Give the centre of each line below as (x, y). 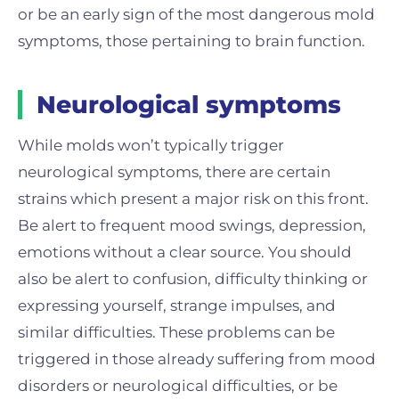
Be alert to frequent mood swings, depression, (192, 226)
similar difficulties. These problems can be (176, 333)
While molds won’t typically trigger (151, 146)
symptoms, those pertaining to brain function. (191, 41)
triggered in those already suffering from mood (197, 359)
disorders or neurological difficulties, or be (178, 386)
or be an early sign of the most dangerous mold (196, 15)
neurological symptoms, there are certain (174, 172)
